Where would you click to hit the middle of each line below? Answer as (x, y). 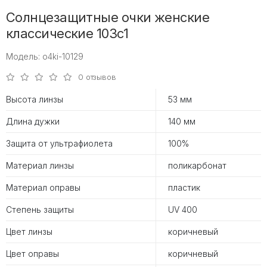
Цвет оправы (32, 253)
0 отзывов (97, 77)
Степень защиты (40, 209)
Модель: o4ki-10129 (45, 56)
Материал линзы (40, 165)
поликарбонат (197, 165)
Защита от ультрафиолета (59, 143)
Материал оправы (43, 187)
